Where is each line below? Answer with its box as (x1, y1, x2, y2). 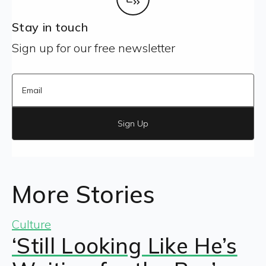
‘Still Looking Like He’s (12, 232, 237, 259)
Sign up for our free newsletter (12, 40, 175, 56)
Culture (12, 217, 51, 232)
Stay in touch (12, 20, 88, 35)
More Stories (12, 179, 155, 210)
